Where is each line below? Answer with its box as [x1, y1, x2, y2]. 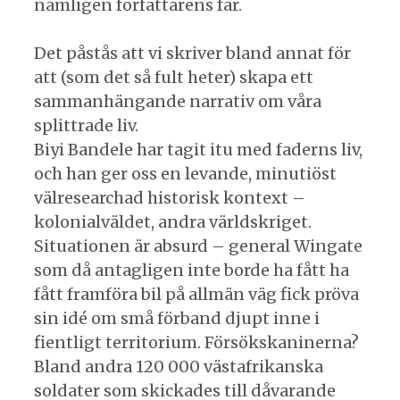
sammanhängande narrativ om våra [34, 90, 321, 112]
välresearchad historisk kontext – [34, 187, 305, 208]
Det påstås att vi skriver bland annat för [34, 42, 351, 63]
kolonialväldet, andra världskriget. [34, 211, 312, 232]
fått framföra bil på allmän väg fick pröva [34, 283, 359, 304]
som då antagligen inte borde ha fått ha [34, 259, 349, 280]
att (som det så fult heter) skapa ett [34, 66, 313, 87]
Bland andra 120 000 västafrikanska [34, 355, 323, 377]
